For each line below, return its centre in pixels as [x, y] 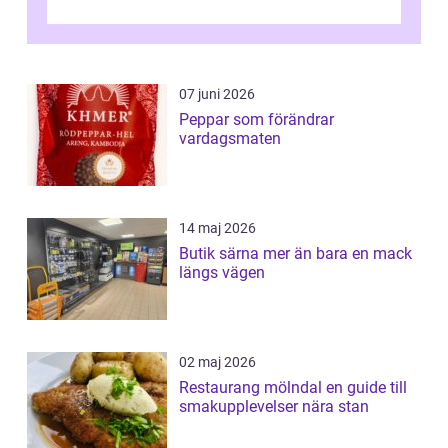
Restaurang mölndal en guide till [252, 387]
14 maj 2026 [217, 227]
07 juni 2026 [217, 93]
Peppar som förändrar [256, 119]
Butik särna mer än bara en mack [221, 253]
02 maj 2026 [217, 361]
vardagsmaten [230, 138]
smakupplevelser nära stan [274, 406]
